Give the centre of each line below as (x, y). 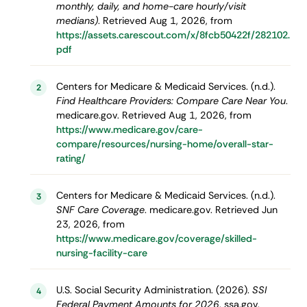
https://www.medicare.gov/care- (129, 129)
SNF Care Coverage (100, 209)
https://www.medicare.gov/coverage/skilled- (156, 238)
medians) (77, 20)
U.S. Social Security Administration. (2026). (154, 290)
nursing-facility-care (101, 253)
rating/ (71, 158)
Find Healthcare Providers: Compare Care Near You (171, 100)
